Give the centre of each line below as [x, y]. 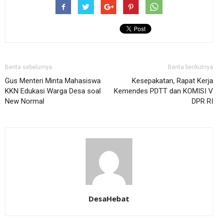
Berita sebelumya [28, 67]
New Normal [25, 101]
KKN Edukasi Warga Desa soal [53, 91]
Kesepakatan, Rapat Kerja [173, 81]
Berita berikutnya [191, 67]
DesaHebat [109, 199]
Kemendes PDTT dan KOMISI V [163, 91]
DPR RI [202, 101]
